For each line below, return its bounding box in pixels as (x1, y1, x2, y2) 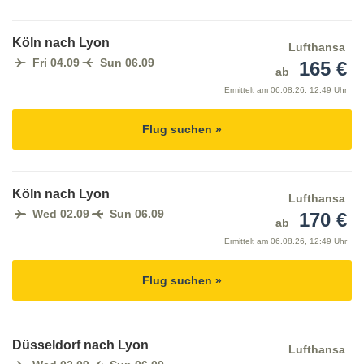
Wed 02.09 (32, 207, 89, 221)
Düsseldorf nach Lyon (12, 338, 149, 353)
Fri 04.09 (32, 56, 80, 70)
